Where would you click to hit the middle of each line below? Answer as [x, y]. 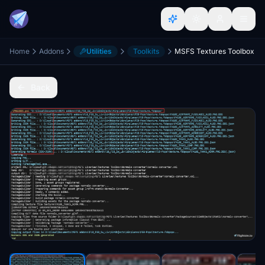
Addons [51, 51]
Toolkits [146, 51]
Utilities [99, 51]
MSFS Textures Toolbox [214, 51]
